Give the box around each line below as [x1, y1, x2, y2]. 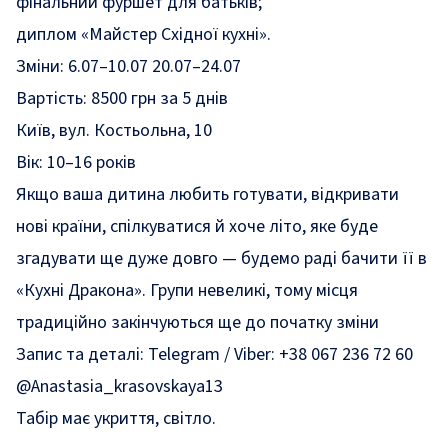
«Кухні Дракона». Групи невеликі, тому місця [16, 278, 358, 303]
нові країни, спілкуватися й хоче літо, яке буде [16, 214, 378, 239]
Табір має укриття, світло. [16, 406, 216, 431]
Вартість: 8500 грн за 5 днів [16, 86, 228, 111]
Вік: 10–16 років [16, 150, 136, 175]
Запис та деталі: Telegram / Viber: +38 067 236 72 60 [16, 342, 413, 367]
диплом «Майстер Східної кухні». [16, 22, 271, 47]
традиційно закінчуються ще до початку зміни [16, 310, 379, 335]
